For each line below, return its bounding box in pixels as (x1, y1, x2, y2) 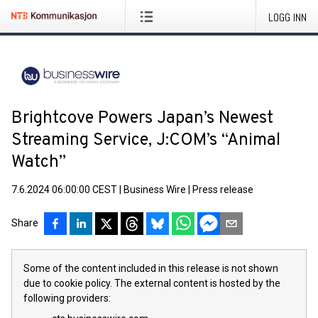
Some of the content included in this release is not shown (23, 263, 278, 274)
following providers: (23, 292, 111, 304)
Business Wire (124, 184, 186, 195)
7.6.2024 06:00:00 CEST (11, 184, 117, 195)
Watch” (11, 152, 66, 173)
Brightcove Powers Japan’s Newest (11, 108, 273, 129)
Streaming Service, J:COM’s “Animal (11, 130, 280, 151)
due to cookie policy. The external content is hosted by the (23, 278, 280, 289)
